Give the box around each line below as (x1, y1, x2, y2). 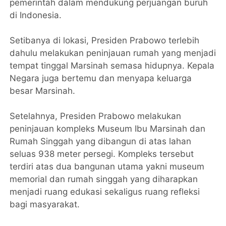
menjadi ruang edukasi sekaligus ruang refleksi (10, 186, 200, 197)
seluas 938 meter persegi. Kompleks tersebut (10, 148, 194, 159)
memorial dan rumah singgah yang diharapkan (10, 174, 198, 184)
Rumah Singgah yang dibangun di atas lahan (10, 136, 192, 146)
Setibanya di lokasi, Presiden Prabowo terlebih (10, 35, 200, 45)
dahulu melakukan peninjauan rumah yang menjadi (10, 47, 216, 58)
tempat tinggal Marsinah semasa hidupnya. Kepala (10, 60, 215, 71)
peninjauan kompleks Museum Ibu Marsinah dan (10, 123, 206, 134)
